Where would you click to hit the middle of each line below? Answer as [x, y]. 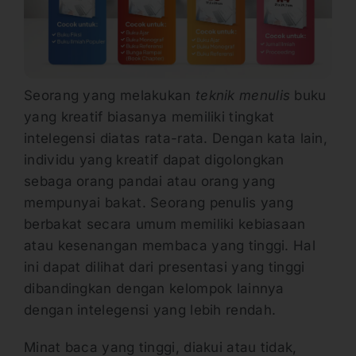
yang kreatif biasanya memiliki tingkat [149, 116]
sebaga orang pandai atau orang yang [150, 181]
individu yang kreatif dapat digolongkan [154, 159]
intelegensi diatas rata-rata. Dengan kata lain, [176, 138]
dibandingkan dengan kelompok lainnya [154, 288]
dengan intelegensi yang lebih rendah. [150, 310]
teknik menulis [243, 95]
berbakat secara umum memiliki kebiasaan [165, 224]
